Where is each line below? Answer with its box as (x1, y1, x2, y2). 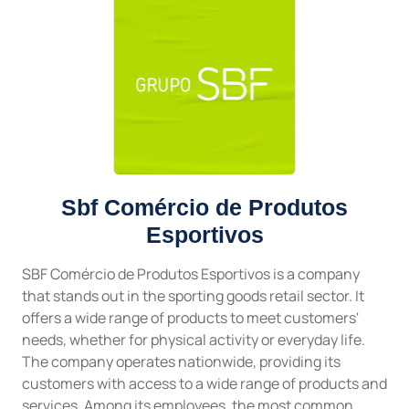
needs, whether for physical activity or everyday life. (22, 330, 365, 350)
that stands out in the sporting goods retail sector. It (22, 286, 364, 306)
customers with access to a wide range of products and (22, 373, 387, 393)
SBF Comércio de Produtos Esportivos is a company (22, 264, 360, 284)
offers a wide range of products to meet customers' (22, 308, 359, 328)
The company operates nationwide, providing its (22, 351, 341, 372)
